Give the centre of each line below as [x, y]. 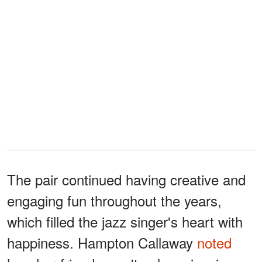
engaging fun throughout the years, [114, 201]
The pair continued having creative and [126, 180]
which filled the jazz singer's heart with [125, 222]
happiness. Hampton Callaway [102, 243]
